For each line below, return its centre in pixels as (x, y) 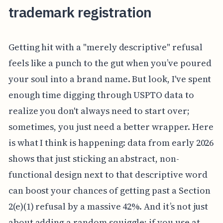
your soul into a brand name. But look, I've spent (110, 79)
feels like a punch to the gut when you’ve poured (110, 63)
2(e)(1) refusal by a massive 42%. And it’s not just (108, 206)
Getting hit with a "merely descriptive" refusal (105, 47)
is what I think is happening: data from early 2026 (111, 142)
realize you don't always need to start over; (99, 111)
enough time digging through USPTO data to (101, 95)
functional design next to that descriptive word (108, 174)
